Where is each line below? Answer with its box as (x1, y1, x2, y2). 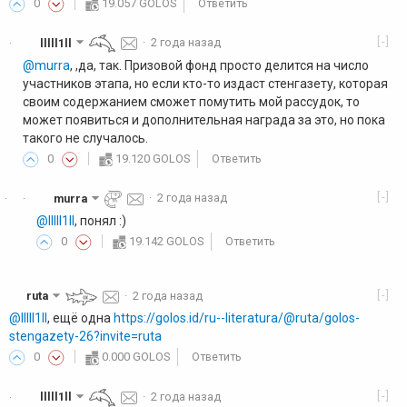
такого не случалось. (23, 130, 148, 145)
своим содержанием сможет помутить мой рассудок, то (23, 94, 360, 109)
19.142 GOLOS (129, 234, 204, 249)
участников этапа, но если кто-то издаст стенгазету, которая (23, 75, 388, 91)
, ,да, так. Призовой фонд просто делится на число (70, 57, 369, 73)
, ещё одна (47, 311, 114, 326)
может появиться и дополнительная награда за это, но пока (23, 112, 385, 127)
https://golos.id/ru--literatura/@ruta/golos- (114, 311, 360, 326)
